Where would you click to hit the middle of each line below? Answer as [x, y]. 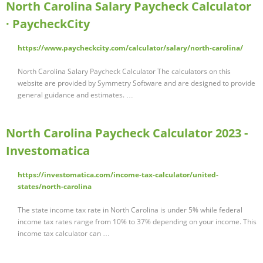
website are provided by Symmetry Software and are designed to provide [136, 83]
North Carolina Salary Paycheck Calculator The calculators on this [124, 72]
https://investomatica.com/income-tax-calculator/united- [118, 175]
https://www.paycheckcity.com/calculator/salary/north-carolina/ [130, 48]
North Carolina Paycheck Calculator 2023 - [127, 133]
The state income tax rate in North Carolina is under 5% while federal [130, 210]
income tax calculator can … [64, 234]
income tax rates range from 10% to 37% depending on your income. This [137, 222]
